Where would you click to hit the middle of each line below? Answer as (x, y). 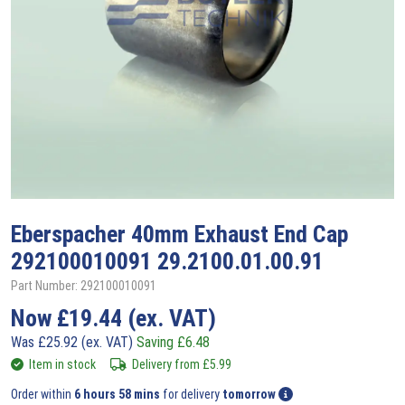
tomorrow (249, 394)
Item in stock (62, 364)
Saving (157, 342)
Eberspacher (71, 234)
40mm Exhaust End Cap (240, 234)
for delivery (193, 394)
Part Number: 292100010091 (84, 285)
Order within (42, 394)
